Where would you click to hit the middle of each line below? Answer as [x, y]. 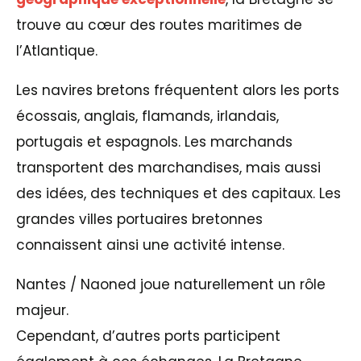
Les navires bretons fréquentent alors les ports [178, 90]
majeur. [42, 310]
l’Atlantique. [57, 50]
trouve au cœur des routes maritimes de [159, 25]
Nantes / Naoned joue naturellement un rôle [171, 284]
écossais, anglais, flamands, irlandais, [147, 116]
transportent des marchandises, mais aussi [168, 167]
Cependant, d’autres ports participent [148, 336]
